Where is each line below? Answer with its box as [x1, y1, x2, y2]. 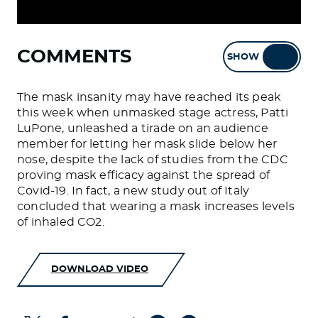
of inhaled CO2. [17, 216, 104, 228]
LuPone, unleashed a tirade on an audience [17, 123, 268, 134]
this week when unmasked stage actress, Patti [17, 107, 289, 119]
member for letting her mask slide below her [17, 138, 278, 150]
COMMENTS [17, 47, 132, 66]
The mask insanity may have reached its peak [17, 92, 282, 103]
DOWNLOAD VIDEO [51, 264, 148, 274]
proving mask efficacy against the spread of [17, 170, 270, 181]
